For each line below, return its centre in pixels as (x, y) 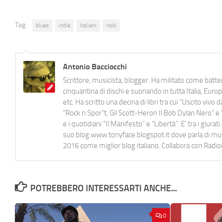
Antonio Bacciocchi (95, 66)
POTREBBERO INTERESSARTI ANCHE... (103, 188)
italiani (88, 25)
